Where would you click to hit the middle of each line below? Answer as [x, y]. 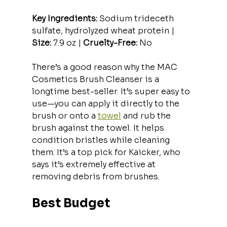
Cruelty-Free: [110, 43]
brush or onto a [65, 116]
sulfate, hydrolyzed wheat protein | [104, 30]
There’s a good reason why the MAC [105, 67]
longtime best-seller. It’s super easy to [112, 91]
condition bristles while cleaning [102, 140]
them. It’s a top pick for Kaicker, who [107, 152]
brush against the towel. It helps [99, 128]
